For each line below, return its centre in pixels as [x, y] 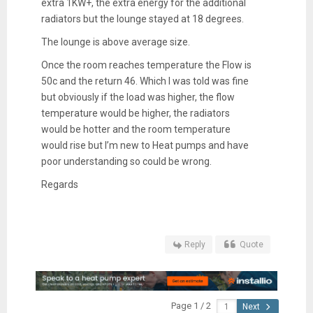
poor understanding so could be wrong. [126, 161]
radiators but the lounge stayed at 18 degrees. [142, 19]
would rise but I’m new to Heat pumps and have [145, 145]
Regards [60, 184]
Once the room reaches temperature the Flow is [146, 65]
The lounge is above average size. [115, 42]
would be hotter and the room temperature [136, 129]
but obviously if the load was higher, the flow [138, 97]
